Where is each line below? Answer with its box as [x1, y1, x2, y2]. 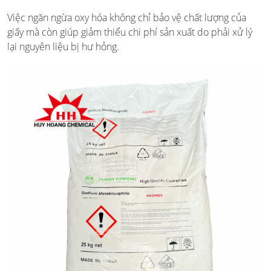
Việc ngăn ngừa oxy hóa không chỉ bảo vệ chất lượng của [7, 11, 246, 25]
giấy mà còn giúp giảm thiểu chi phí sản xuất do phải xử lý [7, 25, 252, 39]
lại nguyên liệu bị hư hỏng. [7, 40, 119, 54]
